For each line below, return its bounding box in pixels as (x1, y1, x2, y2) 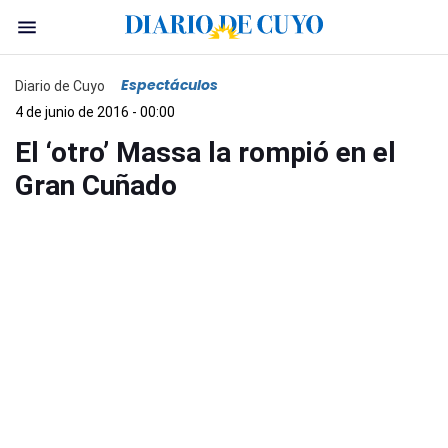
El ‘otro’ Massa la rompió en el (15, 136, 396, 169)
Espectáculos (121, 75, 218, 95)
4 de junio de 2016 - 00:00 (15, 104, 175, 120)
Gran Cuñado (15, 169, 177, 202)
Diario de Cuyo (15, 77, 105, 94)
